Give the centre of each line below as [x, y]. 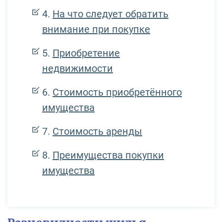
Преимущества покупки [108, 155]
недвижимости [78, 68]
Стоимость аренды [97, 131]
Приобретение [86, 53]
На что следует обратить [111, 14]
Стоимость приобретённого [117, 92]
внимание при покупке [96, 29]
